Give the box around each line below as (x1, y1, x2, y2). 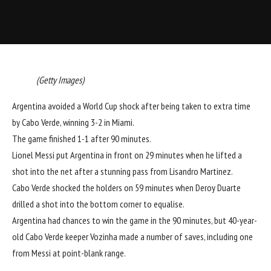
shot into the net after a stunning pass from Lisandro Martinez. (12, 165, 233, 178)
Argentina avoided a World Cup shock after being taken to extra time (12, 100, 250, 113)
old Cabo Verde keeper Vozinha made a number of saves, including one (12, 230, 253, 243)
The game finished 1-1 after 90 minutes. (12, 132, 151, 145)
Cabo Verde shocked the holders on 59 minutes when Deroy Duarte (12, 181, 241, 194)
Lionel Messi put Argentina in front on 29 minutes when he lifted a (12, 149, 242, 162)
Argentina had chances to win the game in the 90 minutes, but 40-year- (12, 214, 257, 227)
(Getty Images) (36, 74, 84, 87)
